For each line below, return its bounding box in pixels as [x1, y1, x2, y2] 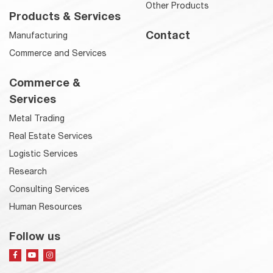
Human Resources [9, 201, 82, 211]
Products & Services [9, 9, 121, 23]
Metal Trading [9, 113, 65, 123]
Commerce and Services [9, 48, 107, 58]
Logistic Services [9, 148, 78, 158]
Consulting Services [9, 183, 90, 194]
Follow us [9, 229, 60, 243]
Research [9, 166, 47, 176]
